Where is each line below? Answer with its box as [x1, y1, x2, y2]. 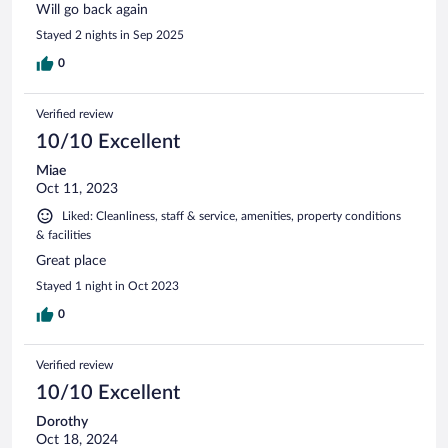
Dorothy [36, 414, 88, 429]
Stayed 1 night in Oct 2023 [36, 279, 179, 292]
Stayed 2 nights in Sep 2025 [36, 28, 184, 41]
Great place [36, 253, 106, 268]
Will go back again [36, 2, 148, 17]
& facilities [36, 228, 91, 241]
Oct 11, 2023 [36, 181, 118, 196]
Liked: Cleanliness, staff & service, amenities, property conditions [62, 209, 401, 222]
